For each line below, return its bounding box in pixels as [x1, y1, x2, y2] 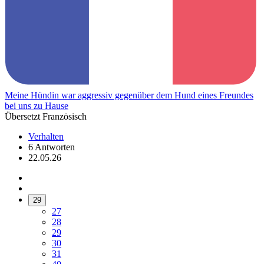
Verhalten [28, 131, 64, 142]
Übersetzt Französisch [5, 111, 87, 122]
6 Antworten [28, 142, 75, 153]
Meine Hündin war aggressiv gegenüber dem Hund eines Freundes [5, 90, 253, 101]
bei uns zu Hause [5, 101, 68, 111]
